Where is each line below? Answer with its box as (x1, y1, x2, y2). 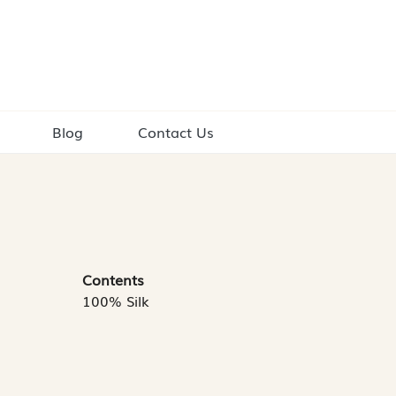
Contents (82, 269, 144, 291)
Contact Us (138, 121, 215, 143)
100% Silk (82, 290, 149, 312)
